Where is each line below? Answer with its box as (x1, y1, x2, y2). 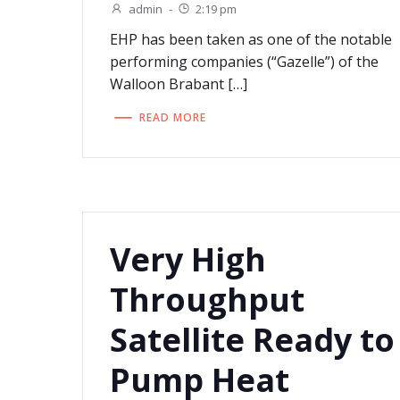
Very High (110, 237, 267, 282)
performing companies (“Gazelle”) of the (110, 52, 379, 72)
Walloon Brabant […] (110, 74, 248, 95)
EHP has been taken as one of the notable (110, 29, 393, 50)
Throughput (110, 278, 305, 322)
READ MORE (139, 109, 207, 125)
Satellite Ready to (110, 318, 396, 362)
